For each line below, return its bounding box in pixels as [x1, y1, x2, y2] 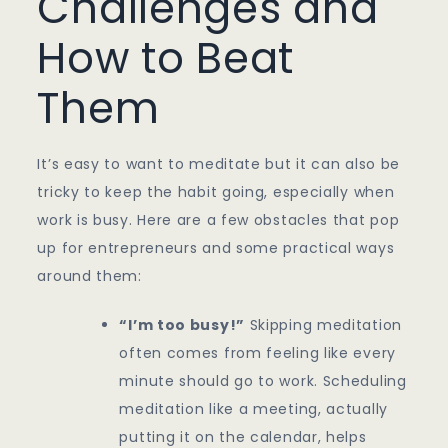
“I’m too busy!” [119, 315, 245, 336]
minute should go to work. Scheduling [119, 371, 407, 392]
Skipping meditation [244, 315, 402, 336]
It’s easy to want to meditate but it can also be [37, 154, 401, 175]
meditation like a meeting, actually [119, 399, 388, 420]
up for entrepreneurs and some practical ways [37, 238, 395, 259]
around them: [37, 266, 142, 287]
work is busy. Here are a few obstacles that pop [37, 210, 400, 231]
